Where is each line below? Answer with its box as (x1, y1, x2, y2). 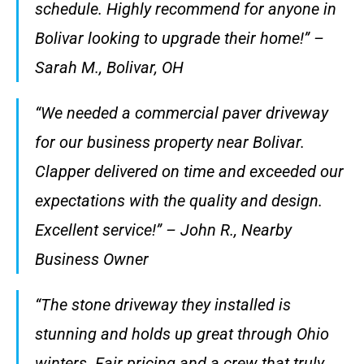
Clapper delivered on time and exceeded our (35, 161, 344, 181)
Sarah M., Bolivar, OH (35, 57, 184, 77)
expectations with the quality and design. (35, 190, 323, 210)
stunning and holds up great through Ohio (35, 323, 329, 344)
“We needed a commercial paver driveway (35, 102, 328, 123)
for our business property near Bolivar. (35, 132, 305, 152)
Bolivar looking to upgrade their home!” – (35, 28, 324, 48)
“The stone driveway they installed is (35, 294, 291, 314)
